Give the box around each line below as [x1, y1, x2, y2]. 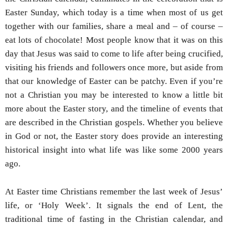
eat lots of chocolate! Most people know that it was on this [5, 35, 223, 45]
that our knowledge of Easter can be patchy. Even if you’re [5, 76, 223, 86]
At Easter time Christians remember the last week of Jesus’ [5, 186, 223, 196]
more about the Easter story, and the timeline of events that [5, 104, 223, 113]
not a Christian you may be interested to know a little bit [5, 90, 223, 100]
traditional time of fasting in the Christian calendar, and [5, 214, 223, 224]
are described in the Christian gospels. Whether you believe [5, 118, 223, 127]
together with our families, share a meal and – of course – [5, 21, 223, 31]
